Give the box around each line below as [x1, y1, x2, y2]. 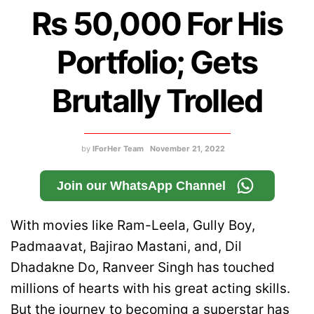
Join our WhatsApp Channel [56, 179, 226, 193]
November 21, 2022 [150, 144, 225, 154]
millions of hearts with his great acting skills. [11, 280, 290, 297]
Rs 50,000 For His [32, 5, 282, 43]
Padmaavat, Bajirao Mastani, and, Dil [11, 238, 242, 255]
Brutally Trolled [51, 82, 263, 121]
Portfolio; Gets [56, 43, 258, 82]
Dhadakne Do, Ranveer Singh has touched [11, 259, 275, 276]
